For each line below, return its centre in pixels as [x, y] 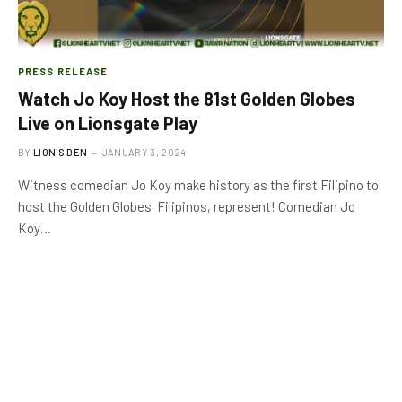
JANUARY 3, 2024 [144, 152]
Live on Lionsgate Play [108, 122]
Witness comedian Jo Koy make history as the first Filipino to [198, 184]
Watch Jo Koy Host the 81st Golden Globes [187, 98]
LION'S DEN [61, 152]
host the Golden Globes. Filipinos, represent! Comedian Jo [187, 206]
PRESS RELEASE [63, 71]
